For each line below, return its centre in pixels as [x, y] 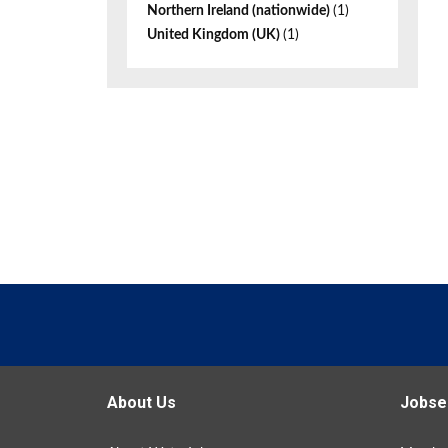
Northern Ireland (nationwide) [240, 11]
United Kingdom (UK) [215, 35]
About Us [141, 402]
